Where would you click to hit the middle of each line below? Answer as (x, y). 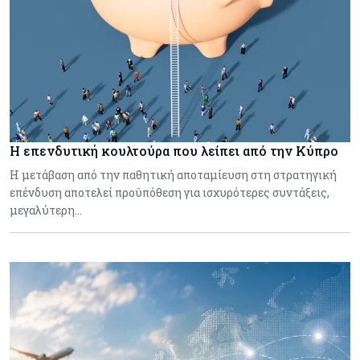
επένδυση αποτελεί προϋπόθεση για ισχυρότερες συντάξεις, (170, 192)
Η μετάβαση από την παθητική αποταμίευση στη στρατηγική (173, 174)
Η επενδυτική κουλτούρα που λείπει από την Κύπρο (174, 150)
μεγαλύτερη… (46, 210)
